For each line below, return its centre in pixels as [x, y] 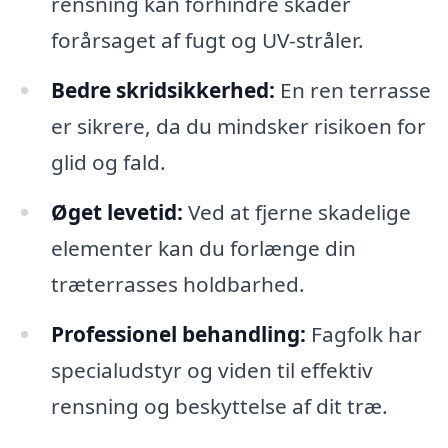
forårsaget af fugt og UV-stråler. [207, 40]
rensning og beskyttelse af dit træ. [219, 405]
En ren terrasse [352, 89]
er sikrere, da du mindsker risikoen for [238, 125]
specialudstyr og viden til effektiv [211, 369]
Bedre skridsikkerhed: [162, 89]
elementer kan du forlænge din [203, 247]
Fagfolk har [363, 333]
